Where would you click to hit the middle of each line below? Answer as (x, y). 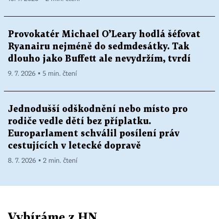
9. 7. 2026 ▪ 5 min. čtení (42, 74)
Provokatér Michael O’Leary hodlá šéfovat (104, 34)
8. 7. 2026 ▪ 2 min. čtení (43, 161)
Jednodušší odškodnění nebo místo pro (98, 109)
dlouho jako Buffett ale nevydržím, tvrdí (99, 59)
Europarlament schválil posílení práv (94, 133)
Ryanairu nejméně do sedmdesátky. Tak (99, 46)
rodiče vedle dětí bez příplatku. (79, 121)
